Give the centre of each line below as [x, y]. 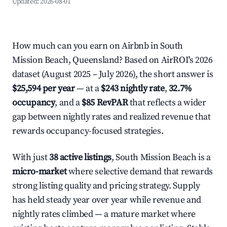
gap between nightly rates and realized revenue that [111, 117]
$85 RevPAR [105, 103]
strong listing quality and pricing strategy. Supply [106, 186]
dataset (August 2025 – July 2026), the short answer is [113, 74]
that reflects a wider [167, 103]
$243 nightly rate [133, 88]
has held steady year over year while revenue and [107, 200]
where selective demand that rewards [140, 172]
